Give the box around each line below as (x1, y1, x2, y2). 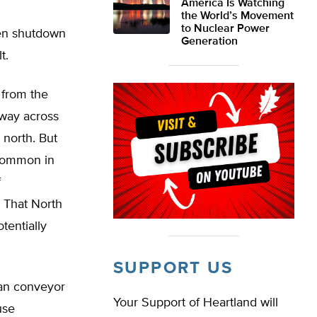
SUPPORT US (113, 260, 233, 277)
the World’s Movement (181, 11, 294, 22)
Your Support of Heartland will (113, 296, 278, 309)
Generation (181, 36, 238, 47)
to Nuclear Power (181, 23, 270, 35)
